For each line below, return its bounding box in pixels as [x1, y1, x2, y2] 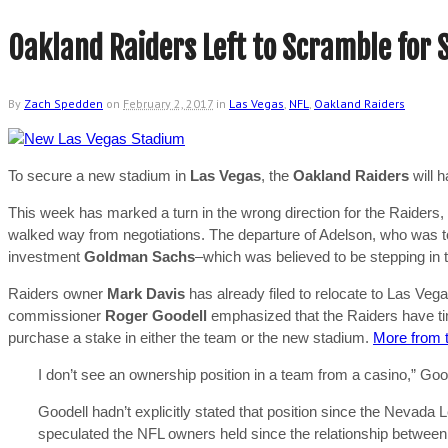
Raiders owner [8, 285, 107, 302]
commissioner [8, 307, 105, 324]
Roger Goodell [105, 307, 207, 324]
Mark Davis [107, 285, 189, 302]
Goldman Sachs [84, 248, 195, 265]
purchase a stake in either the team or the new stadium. [8, 329, 373, 346]
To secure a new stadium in [8, 167, 190, 184]
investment [8, 248, 84, 265]
